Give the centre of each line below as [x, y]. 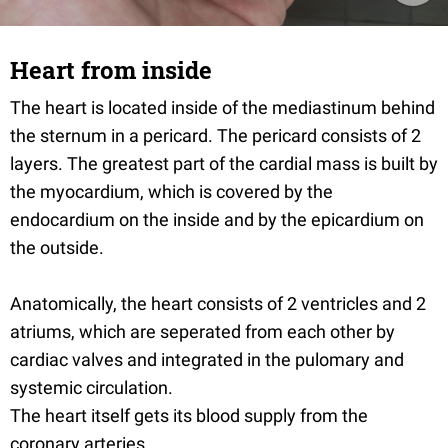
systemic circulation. [91, 387]
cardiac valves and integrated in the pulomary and [207, 359]
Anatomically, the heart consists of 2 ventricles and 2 [218, 303]
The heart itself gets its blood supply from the [189, 415]
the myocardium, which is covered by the [171, 191]
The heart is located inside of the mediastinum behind [222, 107]
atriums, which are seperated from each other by [202, 331]
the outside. [57, 247]
